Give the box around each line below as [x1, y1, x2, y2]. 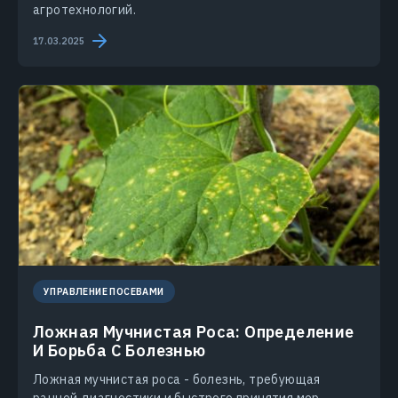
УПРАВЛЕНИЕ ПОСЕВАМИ [44, 285, 164, 298]
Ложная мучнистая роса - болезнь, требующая [33, 371, 321, 388]
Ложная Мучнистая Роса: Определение [33, 322, 354, 343]
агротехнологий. [33, 2, 136, 19]
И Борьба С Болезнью [33, 340, 206, 362]
